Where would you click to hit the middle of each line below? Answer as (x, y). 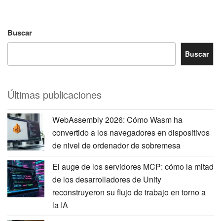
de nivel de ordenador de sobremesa (116, 145)
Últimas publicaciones (55, 94)
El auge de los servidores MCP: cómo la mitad (133, 166)
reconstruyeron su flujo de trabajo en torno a (129, 192)
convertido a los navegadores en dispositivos (131, 132)
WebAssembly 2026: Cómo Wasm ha (117, 119)
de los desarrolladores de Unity (107, 179)
